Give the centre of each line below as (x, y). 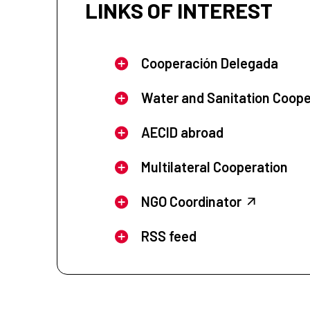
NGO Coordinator (191, 202)
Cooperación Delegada (209, 63)
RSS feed (168, 236)
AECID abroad (182, 133)
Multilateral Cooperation (214, 167)
